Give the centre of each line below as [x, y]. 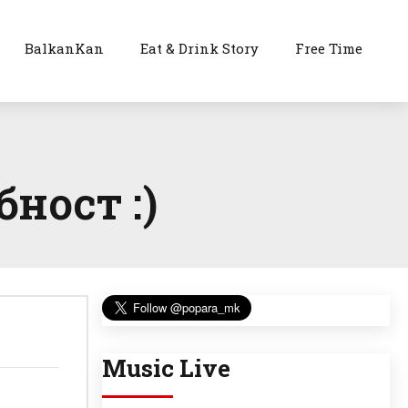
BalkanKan [65, 48]
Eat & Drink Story [200, 48]
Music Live [166, 368]
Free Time [329, 48]
